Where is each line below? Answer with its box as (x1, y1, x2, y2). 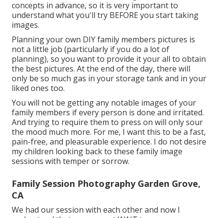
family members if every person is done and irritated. (12, 107, 204, 118)
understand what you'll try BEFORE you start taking (12, 10, 199, 21)
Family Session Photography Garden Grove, (12, 178, 200, 190)
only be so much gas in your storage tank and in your (12, 73, 206, 84)
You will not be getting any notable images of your (12, 97, 196, 109)
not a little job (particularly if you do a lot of (12, 44, 169, 55)
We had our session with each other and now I (12, 204, 180, 216)
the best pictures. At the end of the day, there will (12, 63, 190, 74)
